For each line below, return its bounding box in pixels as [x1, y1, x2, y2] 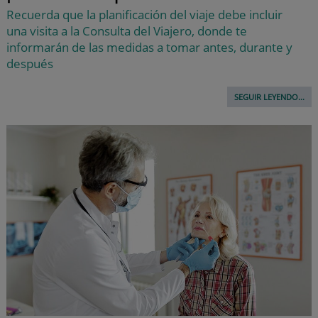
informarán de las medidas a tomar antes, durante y [6, 38, 292, 55]
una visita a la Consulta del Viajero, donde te [6, 22, 247, 39]
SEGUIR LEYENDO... [234, 91, 305, 102]
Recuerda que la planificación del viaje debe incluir [6, 6, 283, 23]
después [6, 55, 53, 72]
